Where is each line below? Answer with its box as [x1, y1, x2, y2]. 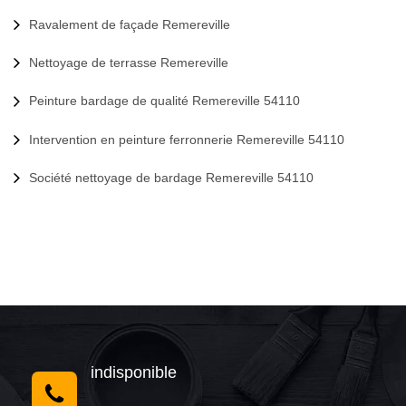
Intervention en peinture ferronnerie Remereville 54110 [29, 131, 344, 147]
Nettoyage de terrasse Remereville [29, 55, 228, 71]
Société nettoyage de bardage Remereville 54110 [29, 170, 314, 186]
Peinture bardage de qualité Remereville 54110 [29, 93, 300, 109]
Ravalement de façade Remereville [29, 16, 230, 32]
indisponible [91, 363, 177, 382]
